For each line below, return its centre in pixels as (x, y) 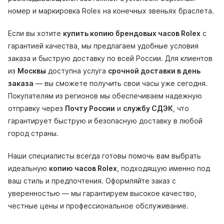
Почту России (90, 108)
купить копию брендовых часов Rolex (132, 33)
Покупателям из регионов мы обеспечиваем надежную (105, 96)
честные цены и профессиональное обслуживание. (98, 206)
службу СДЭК (148, 108)
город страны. (33, 133)
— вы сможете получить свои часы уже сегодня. (120, 83)
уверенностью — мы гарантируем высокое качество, (102, 193)
